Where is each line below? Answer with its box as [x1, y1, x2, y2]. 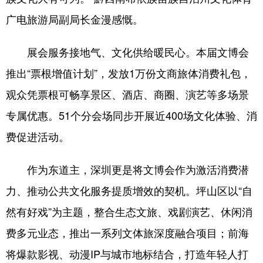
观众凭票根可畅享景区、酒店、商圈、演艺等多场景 [6, 86, 249, 102]
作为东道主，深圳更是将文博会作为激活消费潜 [6, 161, 249, 177]
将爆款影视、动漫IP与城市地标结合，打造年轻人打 [6, 246, 248, 262]
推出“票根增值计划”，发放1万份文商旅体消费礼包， [6, 65, 251, 81]
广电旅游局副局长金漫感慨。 [6, 11, 143, 27]
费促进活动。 [6, 129, 69, 144]
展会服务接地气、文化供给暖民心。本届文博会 [6, 44, 249, 60]
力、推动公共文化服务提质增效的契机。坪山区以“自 [6, 183, 252, 198]
